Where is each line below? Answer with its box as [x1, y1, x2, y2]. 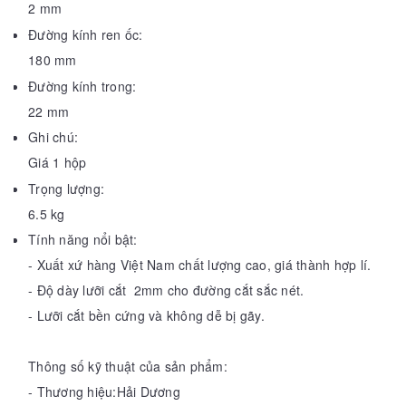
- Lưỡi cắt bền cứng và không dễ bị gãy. [28, 306, 265, 325]
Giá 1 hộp [28, 153, 87, 172]
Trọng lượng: [28, 179, 104, 198]
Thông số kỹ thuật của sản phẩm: [28, 357, 227, 376]
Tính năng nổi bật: [28, 230, 138, 249]
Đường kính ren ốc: [28, 24, 143, 43]
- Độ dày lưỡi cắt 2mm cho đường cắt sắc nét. [28, 281, 304, 300]
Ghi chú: [28, 128, 78, 147]
